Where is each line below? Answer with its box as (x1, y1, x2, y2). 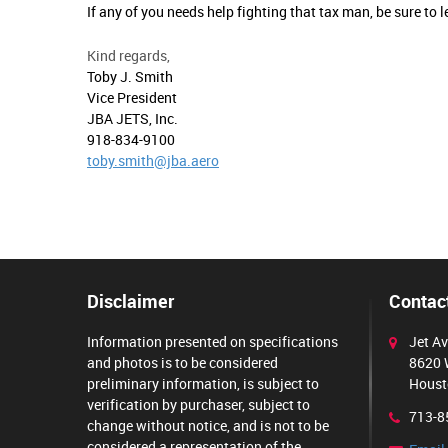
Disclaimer (87, 289, 174, 314)
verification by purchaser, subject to (87, 395, 310, 415)
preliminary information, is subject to (87, 374, 319, 394)
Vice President (87, 88, 177, 108)
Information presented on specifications (87, 332, 338, 352)
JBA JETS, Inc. (87, 109, 178, 129)
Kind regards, (87, 46, 170, 66)
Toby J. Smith (87, 67, 173, 87)
